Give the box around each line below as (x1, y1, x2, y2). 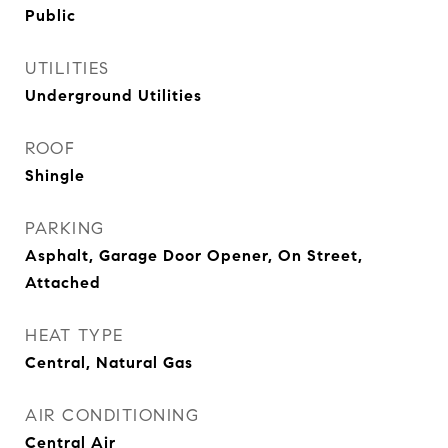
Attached (25, 273, 101, 292)
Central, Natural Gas (25, 353, 193, 372)
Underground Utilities (25, 86, 202, 105)
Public (25, 6, 76, 25)
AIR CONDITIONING (25, 405, 199, 426)
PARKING (25, 218, 105, 239)
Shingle (25, 166, 85, 185)
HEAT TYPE (25, 325, 124, 346)
